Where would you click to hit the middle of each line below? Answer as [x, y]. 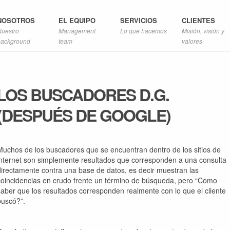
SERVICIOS [139, 20]
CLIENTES [198, 20]
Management [77, 31]
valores [192, 41]
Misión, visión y [203, 31]
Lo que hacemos [143, 31]
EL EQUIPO [77, 20]
